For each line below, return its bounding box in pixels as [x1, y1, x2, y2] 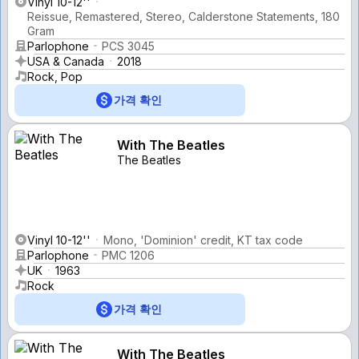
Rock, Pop [27, 69, 83, 83]
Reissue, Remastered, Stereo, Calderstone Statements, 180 [27, 9, 340, 23]
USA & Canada [27, 54, 104, 68]
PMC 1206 [102, 248, 155, 262]
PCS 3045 [102, 38, 155, 53]
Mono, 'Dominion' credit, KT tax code [103, 232, 303, 247]
